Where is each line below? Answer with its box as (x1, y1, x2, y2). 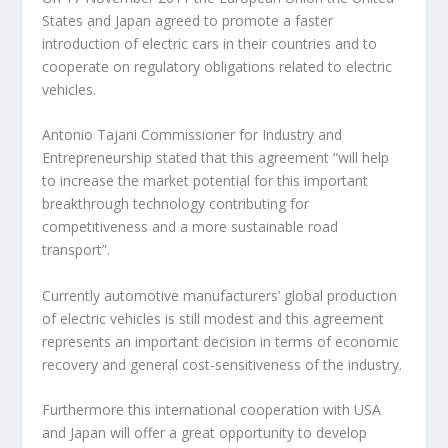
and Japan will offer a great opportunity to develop (42, 423, 368, 443)
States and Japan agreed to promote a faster (42, 11, 334, 30)
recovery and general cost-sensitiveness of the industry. (42, 354, 403, 374)
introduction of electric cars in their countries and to (42, 34, 378, 53)
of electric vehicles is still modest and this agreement (42, 308, 385, 328)
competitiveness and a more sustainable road (42, 217, 339, 237)
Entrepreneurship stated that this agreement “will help (42, 148, 390, 168)
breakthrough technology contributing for (42, 194, 310, 214)
